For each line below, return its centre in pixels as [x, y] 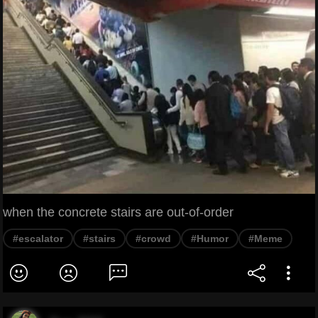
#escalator [38, 239]
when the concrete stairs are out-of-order [118, 213]
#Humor [210, 239]
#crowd [153, 239]
